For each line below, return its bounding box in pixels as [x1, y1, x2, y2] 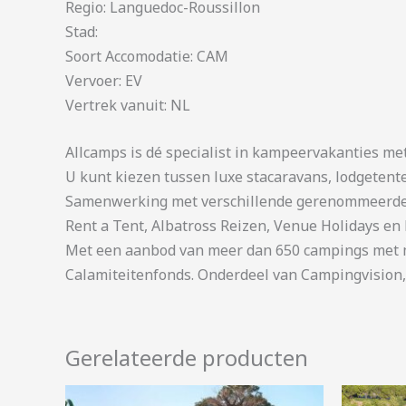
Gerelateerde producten [65, 343, 308, 373]
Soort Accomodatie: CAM [65, 45, 228, 66]
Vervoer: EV [65, 70, 142, 91]
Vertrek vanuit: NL [65, 94, 190, 115]
